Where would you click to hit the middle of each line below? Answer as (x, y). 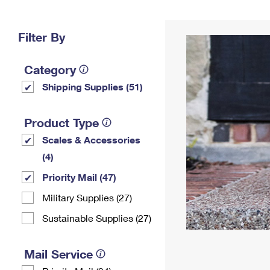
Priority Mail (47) (79, 177)
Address (197, 26)
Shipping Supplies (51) (93, 86)
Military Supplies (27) (87, 197)
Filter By (42, 37)
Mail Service (58, 254)
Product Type (61, 122)
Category (50, 69)
